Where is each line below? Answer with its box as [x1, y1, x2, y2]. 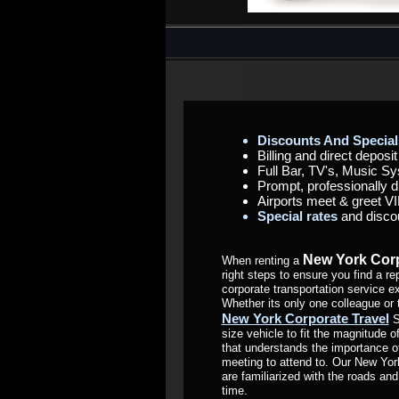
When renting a [221, 254, 303, 267]
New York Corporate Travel [221, 311, 389, 326]
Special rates [256, 208, 338, 224]
